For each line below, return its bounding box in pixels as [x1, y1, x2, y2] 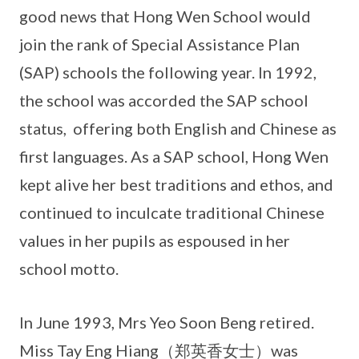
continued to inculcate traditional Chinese [19, 202, 325, 222]
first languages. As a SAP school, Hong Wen [19, 146, 329, 166]
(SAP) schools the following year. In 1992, [19, 62, 317, 82]
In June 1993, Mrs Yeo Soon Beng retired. [19, 312, 314, 332]
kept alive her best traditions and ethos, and [19, 174, 333, 194]
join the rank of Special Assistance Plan [19, 34, 300, 54]
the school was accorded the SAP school [19, 90, 309, 110]
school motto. [19, 258, 119, 278]
